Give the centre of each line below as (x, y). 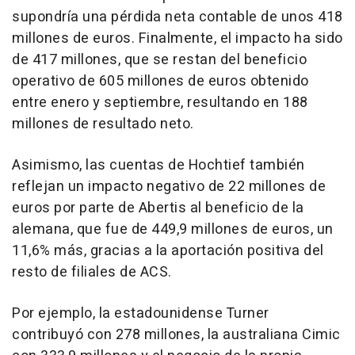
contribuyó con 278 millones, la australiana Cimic (176, 334)
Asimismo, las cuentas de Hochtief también (158, 165)
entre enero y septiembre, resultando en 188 (160, 102)
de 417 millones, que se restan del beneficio (159, 59)
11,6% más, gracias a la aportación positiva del (168, 250)
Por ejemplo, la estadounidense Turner (141, 313)
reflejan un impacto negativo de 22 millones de (169, 186)
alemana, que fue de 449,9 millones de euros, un (173, 229)
